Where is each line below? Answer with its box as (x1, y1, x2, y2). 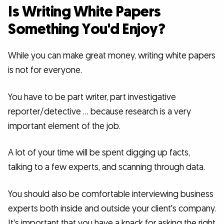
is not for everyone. (8, 64, 82, 76)
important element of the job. (8, 120, 120, 132)
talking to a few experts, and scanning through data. (8, 161, 205, 173)
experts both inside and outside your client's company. (8, 202, 216, 214)
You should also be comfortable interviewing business (8, 188, 213, 200)
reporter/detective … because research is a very (8, 105, 191, 117)
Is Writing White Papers (8, 2, 161, 22)
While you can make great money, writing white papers (8, 50, 215, 62)
